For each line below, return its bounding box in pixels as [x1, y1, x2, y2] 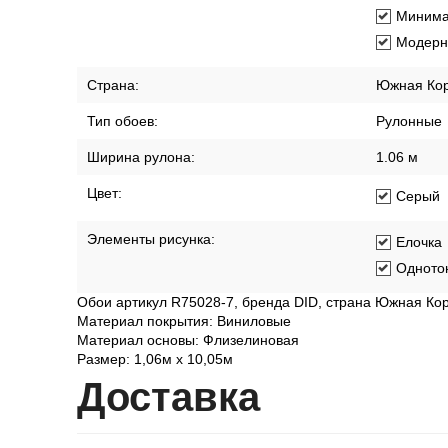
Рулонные [376, 113, 442, 129]
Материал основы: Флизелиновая [77, 332, 299, 348]
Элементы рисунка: [87, 231, 215, 247]
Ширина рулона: [87, 149, 195, 165]
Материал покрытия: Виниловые [77, 313, 291, 329]
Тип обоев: [87, 113, 158, 129]
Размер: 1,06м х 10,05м [77, 351, 233, 367]
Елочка [396, 234, 442, 250]
